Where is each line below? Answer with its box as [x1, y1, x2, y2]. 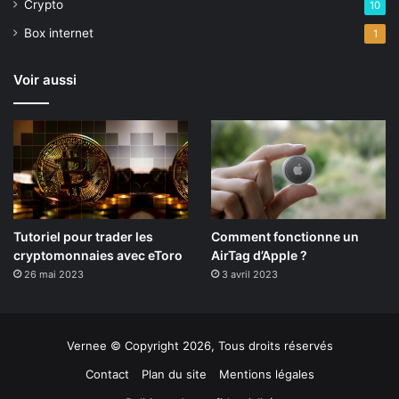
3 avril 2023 [221, 268, 278, 281]
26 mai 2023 [24, 268, 84, 281]
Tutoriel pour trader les [13, 229, 153, 245]
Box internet [24, 26, 94, 41]
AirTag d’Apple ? [210, 248, 307, 264]
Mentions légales [218, 367, 314, 382]
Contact [85, 367, 129, 382]
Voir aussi [13, 71, 77, 89]
